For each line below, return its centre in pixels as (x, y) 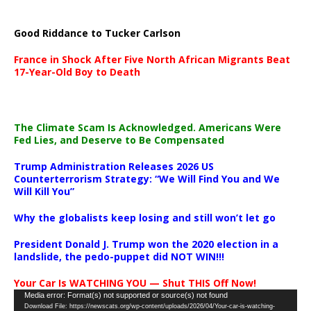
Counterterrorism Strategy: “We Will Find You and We (147, 178)
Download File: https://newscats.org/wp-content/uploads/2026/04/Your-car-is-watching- (150, 306)
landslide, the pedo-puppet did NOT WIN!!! (119, 256)
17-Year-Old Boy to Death (77, 72)
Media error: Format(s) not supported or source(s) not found (126, 295)
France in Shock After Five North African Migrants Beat (152, 59)
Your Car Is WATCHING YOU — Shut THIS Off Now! (135, 283)
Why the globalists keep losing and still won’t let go (145, 217)
